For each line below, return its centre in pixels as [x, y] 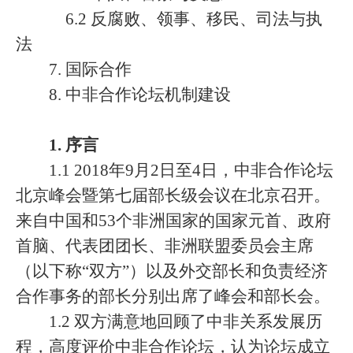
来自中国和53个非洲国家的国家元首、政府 [173, 221]
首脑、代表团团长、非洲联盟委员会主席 [165, 246]
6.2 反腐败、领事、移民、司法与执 [194, 19]
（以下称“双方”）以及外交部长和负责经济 [172, 271]
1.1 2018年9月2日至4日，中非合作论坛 [191, 170]
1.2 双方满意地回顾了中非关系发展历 [186, 321]
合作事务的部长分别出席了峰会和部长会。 [173, 296]
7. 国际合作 [90, 69]
